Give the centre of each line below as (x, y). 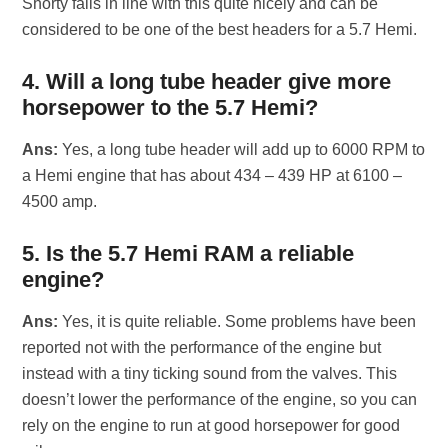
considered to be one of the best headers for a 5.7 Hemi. (220, 29)
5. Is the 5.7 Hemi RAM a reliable (188, 253)
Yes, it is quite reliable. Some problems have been (237, 321)
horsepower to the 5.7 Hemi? (170, 107)
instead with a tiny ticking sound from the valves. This (210, 373)
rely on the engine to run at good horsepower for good (211, 425)
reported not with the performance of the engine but (202, 347)
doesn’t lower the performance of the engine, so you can (220, 399)
